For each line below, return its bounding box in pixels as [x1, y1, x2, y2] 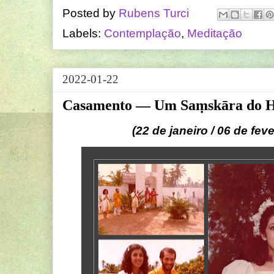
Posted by [62, 7, 119, 20]
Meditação [187, 26, 242, 40]
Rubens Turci [119, 7, 189, 20]
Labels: [62, 26, 104, 40]
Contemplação [104, 26, 181, 40]
